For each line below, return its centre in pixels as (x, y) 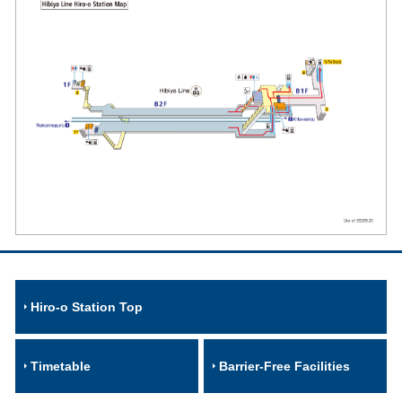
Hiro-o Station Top (87, 306)
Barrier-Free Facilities (284, 366)
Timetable (61, 366)
